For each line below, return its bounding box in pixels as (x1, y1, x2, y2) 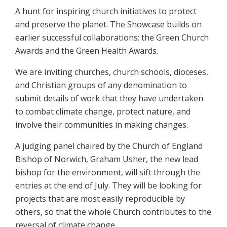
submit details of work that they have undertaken (15, 93, 203, 104)
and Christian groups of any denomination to (15, 80, 187, 91)
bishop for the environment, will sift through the (15, 167, 200, 178)
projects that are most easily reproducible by (15, 193, 185, 205)
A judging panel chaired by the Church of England (15, 140, 203, 152)
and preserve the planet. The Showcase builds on (15, 19, 202, 30)
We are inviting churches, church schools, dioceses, (15, 66, 208, 78)
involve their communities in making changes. (15, 119, 188, 131)
